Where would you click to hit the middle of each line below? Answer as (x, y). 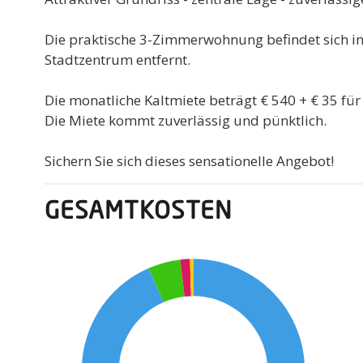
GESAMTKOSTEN (139, 212)
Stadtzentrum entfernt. (118, 59)
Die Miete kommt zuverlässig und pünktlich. (186, 120)
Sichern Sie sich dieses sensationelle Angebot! (190, 160)
